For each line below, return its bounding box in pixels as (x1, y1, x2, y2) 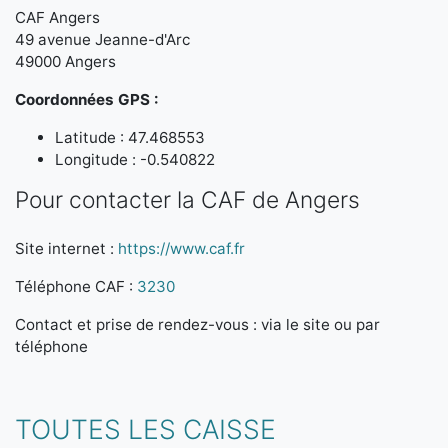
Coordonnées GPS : (15, 90, 159, 109)
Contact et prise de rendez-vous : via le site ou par (15, 315, 380, 334)
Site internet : (15, 239, 118, 258)
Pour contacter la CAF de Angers (15, 186, 360, 214)
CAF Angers (15, 8, 100, 27)
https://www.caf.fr (118, 239, 245, 258)
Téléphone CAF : (15, 277, 137, 296)
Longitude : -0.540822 (55, 150, 215, 169)
